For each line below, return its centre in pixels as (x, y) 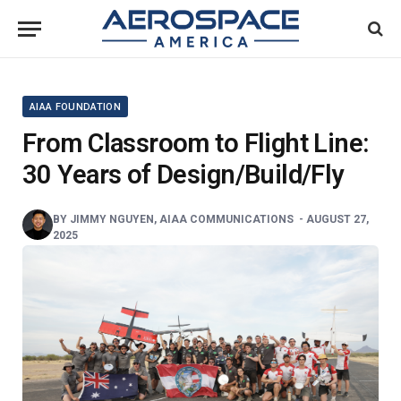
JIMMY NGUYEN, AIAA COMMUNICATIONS (183, 219)
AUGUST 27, (337, 219)
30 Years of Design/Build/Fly (183, 175)
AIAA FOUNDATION (75, 107)
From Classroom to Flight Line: (196, 143)
